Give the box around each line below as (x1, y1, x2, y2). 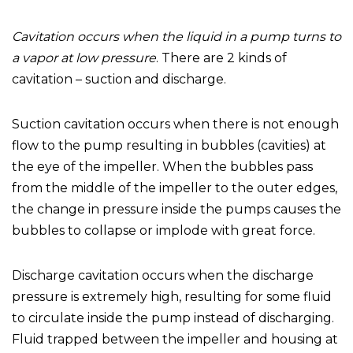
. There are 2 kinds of (156, 50, 287, 65)
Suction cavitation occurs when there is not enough (12, 117, 339, 132)
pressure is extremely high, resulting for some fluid (12, 289, 332, 304)
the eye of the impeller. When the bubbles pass (12, 159, 313, 174)
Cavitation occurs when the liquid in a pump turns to (12, 29, 341, 44)
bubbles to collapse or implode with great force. (12, 223, 315, 238)
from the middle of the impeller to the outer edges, (12, 180, 337, 195)
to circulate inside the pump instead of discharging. (12, 310, 334, 325)
